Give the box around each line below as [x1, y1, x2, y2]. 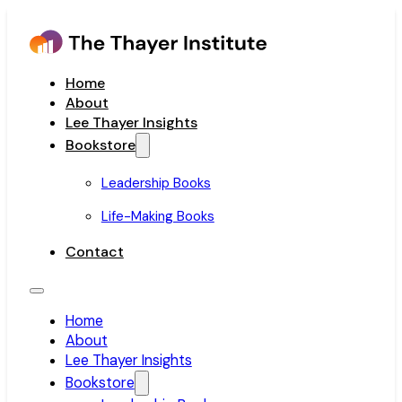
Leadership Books [100, 174, 211, 193]
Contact [65, 242, 124, 262]
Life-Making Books [100, 207, 214, 226]
